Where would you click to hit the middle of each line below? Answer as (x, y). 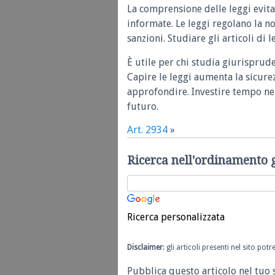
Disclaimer (145, 247)
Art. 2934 (147, 130)
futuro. (143, 106)
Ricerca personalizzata (176, 217)
